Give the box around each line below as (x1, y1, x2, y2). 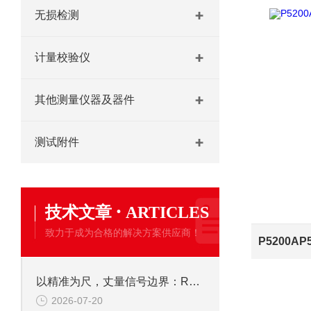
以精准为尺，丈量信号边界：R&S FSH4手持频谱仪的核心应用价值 (189, 276, 200, 287)
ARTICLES (126, 203, 209, 221)
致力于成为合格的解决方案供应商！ (45, 227, 201, 238)
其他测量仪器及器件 (35, 94, 135, 106)
